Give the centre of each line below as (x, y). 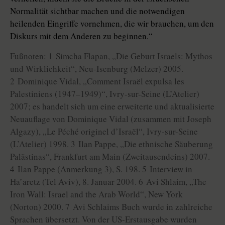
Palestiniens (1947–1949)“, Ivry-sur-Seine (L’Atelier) (105, 94)
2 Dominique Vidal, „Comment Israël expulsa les (97, 81)
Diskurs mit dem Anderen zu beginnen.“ (81, 36)
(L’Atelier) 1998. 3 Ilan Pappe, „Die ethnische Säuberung (111, 144)
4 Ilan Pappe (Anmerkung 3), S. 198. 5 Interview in (101, 169)
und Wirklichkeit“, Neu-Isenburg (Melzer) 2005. (97, 69)
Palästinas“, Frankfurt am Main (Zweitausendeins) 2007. (110, 157)
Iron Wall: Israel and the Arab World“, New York (96, 194)
